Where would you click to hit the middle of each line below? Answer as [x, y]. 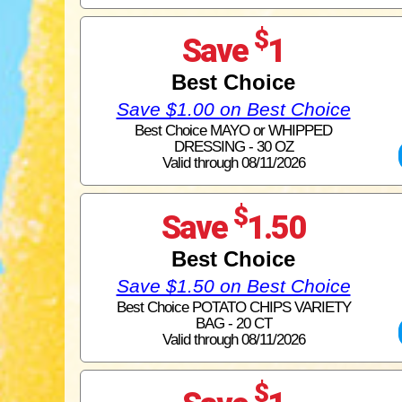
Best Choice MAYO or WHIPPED [233, 130]
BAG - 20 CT [233, 323]
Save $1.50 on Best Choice [233, 285]
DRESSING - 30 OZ [233, 146]
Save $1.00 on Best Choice [233, 109]
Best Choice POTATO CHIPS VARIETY [233, 307]
